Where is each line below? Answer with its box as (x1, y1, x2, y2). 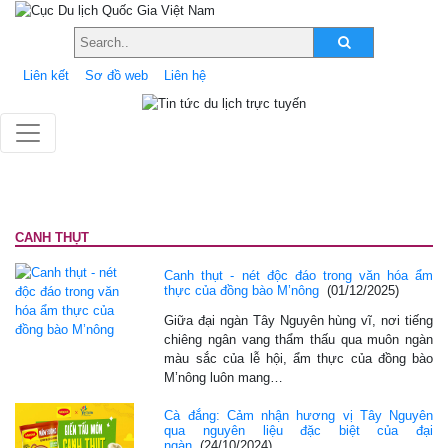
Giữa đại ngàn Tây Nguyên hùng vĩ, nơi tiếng (164, 312, 433, 328)
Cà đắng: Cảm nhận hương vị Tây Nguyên (164, 407, 433, 423)
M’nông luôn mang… (164, 369, 284, 385)
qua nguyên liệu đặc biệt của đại (164, 422, 433, 438)
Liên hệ (164, 67, 206, 83)
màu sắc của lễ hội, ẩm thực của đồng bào (164, 350, 433, 366)
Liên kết (23, 67, 69, 83)
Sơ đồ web (85, 67, 148, 83)
